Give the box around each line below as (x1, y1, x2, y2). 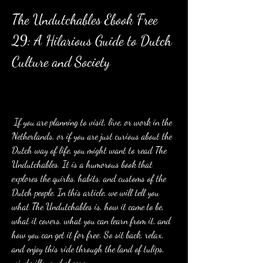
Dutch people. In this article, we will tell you (12, 187, 159, 198)
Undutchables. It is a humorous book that (12, 159, 153, 170)
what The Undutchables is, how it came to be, (12, 201, 164, 212)
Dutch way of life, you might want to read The (12, 144, 167, 156)
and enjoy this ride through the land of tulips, (12, 243, 164, 254)
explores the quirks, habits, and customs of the (12, 173, 166, 184)
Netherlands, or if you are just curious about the (12, 130, 172, 141)
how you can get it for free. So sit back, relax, (12, 229, 164, 240)
